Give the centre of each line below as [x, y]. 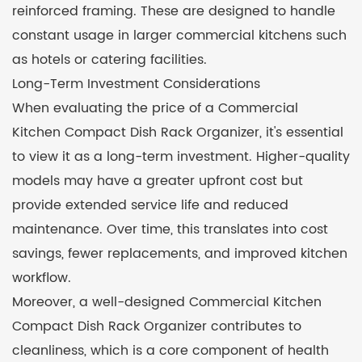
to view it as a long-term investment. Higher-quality [181, 156]
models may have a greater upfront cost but [158, 181]
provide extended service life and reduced [150, 205]
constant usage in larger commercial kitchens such [179, 35]
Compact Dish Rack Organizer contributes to [157, 326]
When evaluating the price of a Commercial [155, 108]
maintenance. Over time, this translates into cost [170, 229]
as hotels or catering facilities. [109, 59]
